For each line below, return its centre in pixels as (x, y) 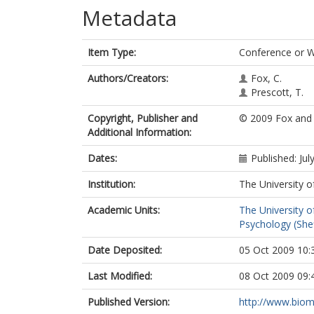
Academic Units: (124, 210)
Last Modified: (120, 276)
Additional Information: (139, 132)
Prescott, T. (277, 92)
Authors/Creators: (128, 78)
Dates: (102, 158)
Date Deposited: (125, 250)
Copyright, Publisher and (143, 118)
